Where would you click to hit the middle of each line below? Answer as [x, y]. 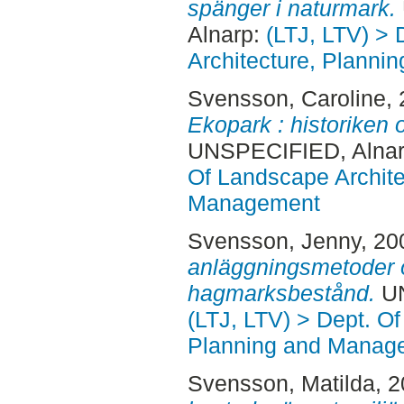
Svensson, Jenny [274, 240]
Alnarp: [226, 35]
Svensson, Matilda [281, 383]
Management [253, 202]
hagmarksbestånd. [281, 293]
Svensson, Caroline [286, 98]
